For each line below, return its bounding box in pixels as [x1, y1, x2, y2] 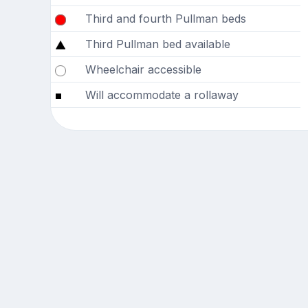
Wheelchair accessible [85, 63, 201, 77]
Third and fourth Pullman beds [85, 12, 246, 26]
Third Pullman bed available [85, 37, 230, 52]
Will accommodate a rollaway [85, 88, 239, 102]
